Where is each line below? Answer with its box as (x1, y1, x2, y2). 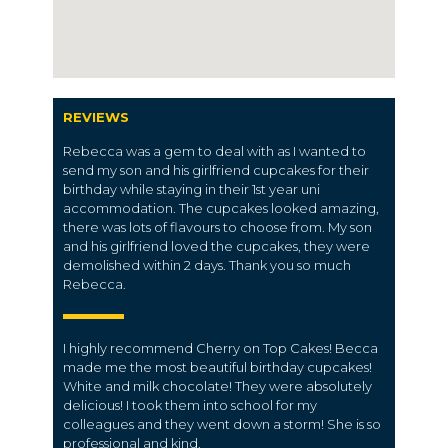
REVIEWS (63, 109, 129, 125)
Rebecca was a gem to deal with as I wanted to (63, 143, 366, 159)
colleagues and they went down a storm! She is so (63, 416, 381, 432)
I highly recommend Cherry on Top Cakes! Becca (63, 340, 378, 356)
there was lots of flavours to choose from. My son (63, 219, 372, 235)
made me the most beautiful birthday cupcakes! (63, 359, 372, 375)
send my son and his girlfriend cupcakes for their (63, 162, 369, 178)
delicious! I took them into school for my (63, 397, 317, 413)
